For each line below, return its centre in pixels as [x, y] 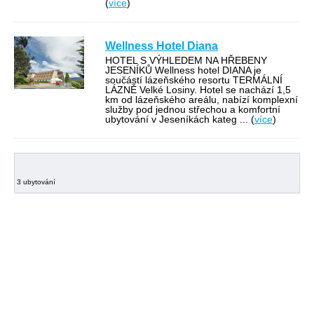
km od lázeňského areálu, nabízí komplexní [202, 99]
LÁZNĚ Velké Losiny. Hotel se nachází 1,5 [198, 89]
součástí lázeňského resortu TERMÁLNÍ [194, 80]
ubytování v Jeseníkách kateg [172, 119]
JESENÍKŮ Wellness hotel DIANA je [183, 70]
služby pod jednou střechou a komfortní [193, 109]
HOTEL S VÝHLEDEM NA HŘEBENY [186, 60]
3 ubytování [36, 182]
